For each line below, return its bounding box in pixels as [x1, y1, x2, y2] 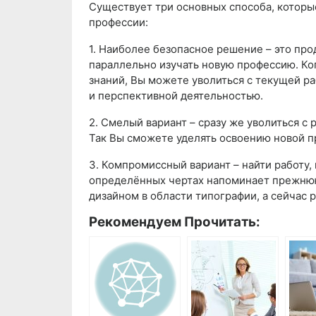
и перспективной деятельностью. [89, 89, 263, 103]
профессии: [89, 16, 148, 30]
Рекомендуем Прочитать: [89, 214, 260, 231]
